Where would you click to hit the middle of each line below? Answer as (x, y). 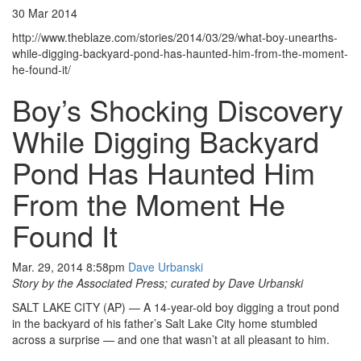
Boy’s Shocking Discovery (178, 110)
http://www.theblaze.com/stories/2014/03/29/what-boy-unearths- (175, 37)
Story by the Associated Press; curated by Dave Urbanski (158, 283)
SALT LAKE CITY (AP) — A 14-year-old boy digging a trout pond (176, 307)
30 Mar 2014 (45, 13)
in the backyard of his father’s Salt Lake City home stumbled (165, 324)
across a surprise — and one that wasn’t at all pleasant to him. (171, 340)
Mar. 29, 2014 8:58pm (70, 267)
